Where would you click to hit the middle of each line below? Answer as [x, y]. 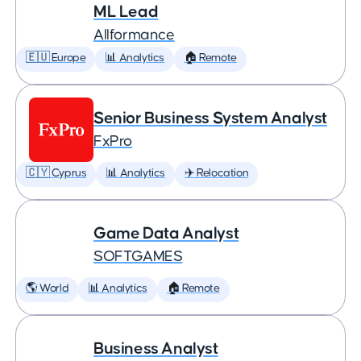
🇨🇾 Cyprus [56, 173]
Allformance [134, 35]
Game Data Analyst [166, 233]
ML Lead [126, 12]
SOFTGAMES [138, 257]
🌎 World [48, 288]
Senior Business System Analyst [210, 118]
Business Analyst [156, 349]
